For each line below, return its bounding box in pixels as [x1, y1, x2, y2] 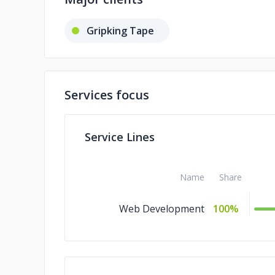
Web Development [119, 202, 204, 215]
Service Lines [85, 130, 155, 144]
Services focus [64, 87, 149, 103]
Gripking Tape [87, 24, 154, 37]
